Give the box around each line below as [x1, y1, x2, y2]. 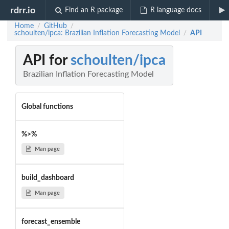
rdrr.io [10, 6, 36, 15]
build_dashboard [21, 174, 74, 182]
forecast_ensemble [21, 218, 80, 226]
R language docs [150, 7, 201, 14]
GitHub [44, 22, 67, 30]
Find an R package [65, 7, 123, 14]
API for [23, 53, 71, 68]
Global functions [21, 103, 73, 110]
